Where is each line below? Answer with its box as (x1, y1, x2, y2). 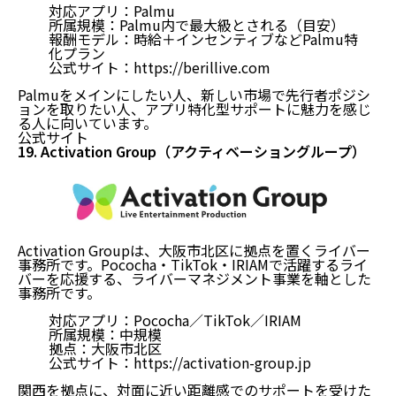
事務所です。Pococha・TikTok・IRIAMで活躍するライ (18, 253, 368, 275)
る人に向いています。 (18, 111, 157, 133)
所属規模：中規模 (49, 323, 162, 345)
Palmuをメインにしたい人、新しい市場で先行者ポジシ (18, 83, 370, 105)
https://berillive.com (133, 56, 270, 78)
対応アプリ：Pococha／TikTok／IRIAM (49, 308, 301, 331)
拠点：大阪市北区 (49, 337, 162, 359)
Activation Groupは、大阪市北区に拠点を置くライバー (18, 239, 370, 261)
